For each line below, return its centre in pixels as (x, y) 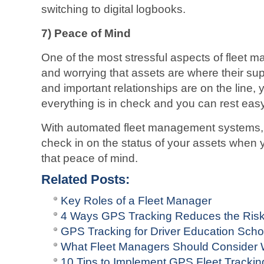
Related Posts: (85, 179)
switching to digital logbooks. (113, 9)
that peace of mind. (90, 158)
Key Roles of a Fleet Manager (136, 201)
